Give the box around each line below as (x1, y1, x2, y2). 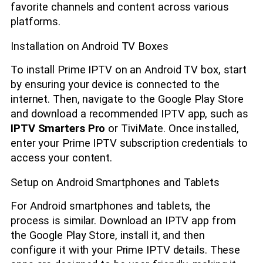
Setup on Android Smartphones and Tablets (11, 176, 220, 189)
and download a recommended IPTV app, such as (11, 107, 248, 121)
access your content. (11, 151, 112, 165)
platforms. (11, 15, 61, 29)
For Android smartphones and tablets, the (11, 200, 211, 213)
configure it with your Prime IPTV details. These (11, 244, 241, 257)
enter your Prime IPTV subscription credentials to (11, 137, 248, 150)
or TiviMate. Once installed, (105, 122, 239, 136)
